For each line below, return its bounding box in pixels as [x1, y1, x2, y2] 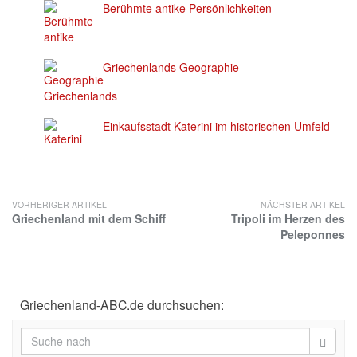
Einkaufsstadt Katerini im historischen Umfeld [103, 118, 330, 134]
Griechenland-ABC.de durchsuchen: [20, 296, 224, 313]
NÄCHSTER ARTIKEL [261, 198, 345, 210]
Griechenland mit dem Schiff [12, 210, 166, 226]
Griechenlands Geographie [103, 59, 239, 75]
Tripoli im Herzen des [231, 210, 345, 226]
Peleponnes [280, 226, 345, 242]
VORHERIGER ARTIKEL [12, 198, 107, 210]
